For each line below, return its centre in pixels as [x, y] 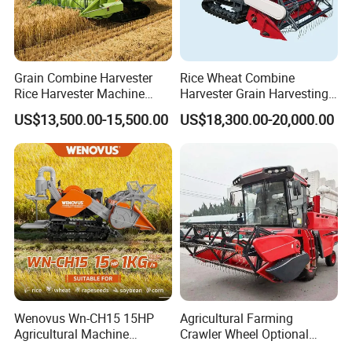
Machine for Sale [227, 110]
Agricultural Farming [236, 318]
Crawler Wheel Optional [244, 334]
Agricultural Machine [72, 334]
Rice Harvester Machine [80, 94]
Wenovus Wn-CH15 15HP [84, 318]
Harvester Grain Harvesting [254, 94]
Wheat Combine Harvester [86, 110]
